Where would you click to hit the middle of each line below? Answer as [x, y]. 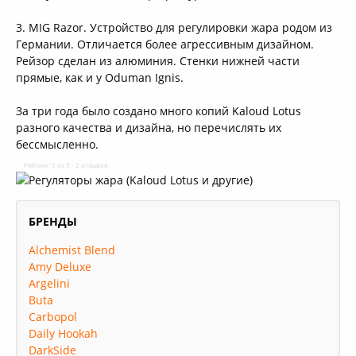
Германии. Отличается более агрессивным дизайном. [165, 44]
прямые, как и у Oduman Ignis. [100, 77]
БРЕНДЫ [53, 221]
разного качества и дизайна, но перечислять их [149, 127]
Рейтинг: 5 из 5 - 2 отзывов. [67, 164]
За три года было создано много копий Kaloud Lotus [159, 110]
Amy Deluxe [60, 266]
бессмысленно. [57, 144]
